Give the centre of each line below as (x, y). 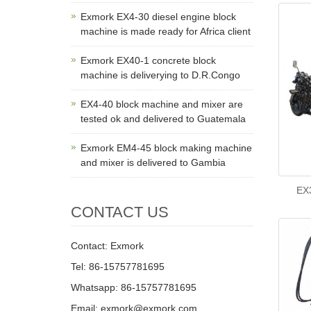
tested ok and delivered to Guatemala (163, 119)
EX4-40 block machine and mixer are (162, 104)
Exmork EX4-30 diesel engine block (158, 17)
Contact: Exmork (107, 246)
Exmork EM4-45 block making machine (166, 148)
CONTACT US (120, 212)
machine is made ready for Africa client (166, 31)
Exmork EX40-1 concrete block (148, 60)
